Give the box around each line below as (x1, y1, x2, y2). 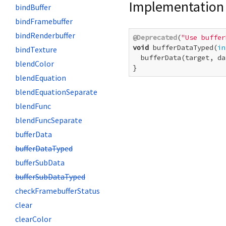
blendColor (15, 59, 54, 69)
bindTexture (15, 44, 57, 54)
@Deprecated (133, 33, 177, 42)
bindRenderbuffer (15, 30, 75, 40)
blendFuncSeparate (15, 115, 82, 125)
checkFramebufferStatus (15, 186, 100, 196)
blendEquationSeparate (15, 87, 97, 97)
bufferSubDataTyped (15, 172, 85, 182)
